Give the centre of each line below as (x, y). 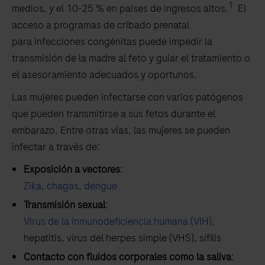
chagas (63, 186)
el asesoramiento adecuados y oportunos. (104, 75)
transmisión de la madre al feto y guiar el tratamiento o (131, 58)
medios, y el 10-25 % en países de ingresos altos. (120, 9)
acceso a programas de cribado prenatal (101, 25)
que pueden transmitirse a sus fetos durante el (114, 114)
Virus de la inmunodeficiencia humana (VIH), (119, 222)
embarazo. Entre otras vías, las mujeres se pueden (121, 130)
